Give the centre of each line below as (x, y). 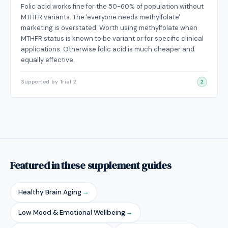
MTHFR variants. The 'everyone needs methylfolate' (101, 17)
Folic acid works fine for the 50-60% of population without (112, 6)
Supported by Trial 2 (49, 82)
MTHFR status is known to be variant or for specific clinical (112, 38)
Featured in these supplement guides (91, 165)
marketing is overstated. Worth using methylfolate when (109, 28)
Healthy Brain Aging (50, 192)
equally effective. (48, 60)
